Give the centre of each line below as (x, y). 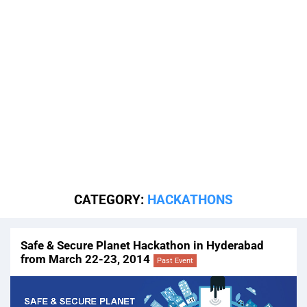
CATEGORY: (111, 200)
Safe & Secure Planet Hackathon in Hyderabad (142, 246)
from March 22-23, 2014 (85, 259)
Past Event (175, 261)
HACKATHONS (190, 200)
